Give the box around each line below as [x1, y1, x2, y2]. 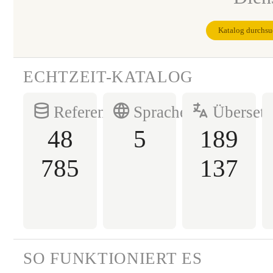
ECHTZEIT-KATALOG [23, 68, 194, 86]
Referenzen [54, 103, 130, 121]
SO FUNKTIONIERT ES [23, 249, 202, 268]
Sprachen [133, 103, 196, 121]
